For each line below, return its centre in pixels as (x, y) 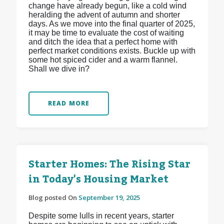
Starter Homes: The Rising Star (109, 165)
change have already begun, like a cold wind (107, 6)
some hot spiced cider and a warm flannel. (103, 60)
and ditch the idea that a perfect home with (103, 42)
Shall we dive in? (59, 69)
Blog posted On (53, 198)
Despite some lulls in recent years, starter (101, 216)
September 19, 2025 (109, 198)
